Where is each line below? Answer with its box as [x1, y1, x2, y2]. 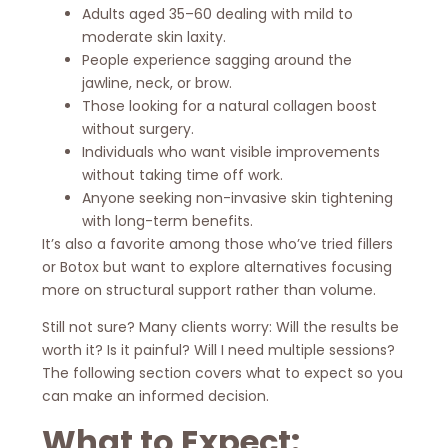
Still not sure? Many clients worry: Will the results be [42, 317, 400, 338]
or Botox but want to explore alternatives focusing [42, 256, 393, 277]
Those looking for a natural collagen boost [82, 95, 378, 116]
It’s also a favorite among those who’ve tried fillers [42, 233, 394, 254]
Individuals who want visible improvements [82, 141, 381, 162]
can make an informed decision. [42, 386, 270, 407]
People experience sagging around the [82, 49, 353, 70]
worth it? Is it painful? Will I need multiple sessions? [42, 340, 396, 361]
